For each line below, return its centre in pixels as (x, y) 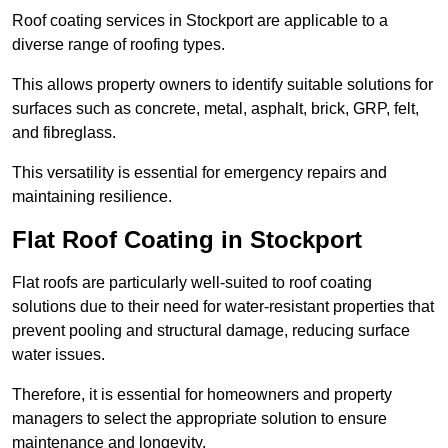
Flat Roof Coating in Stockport (187, 240)
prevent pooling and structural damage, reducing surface (211, 331)
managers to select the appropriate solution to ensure (199, 419)
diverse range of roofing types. (118, 45)
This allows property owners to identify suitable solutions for (222, 85)
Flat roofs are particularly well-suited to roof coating (192, 283)
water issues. (58, 355)
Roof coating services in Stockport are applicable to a (200, 21)
